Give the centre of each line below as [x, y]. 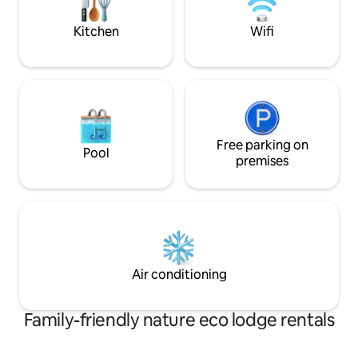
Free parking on [262, 145]
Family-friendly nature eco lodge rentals [179, 320]
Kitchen [96, 32]
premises [262, 161]
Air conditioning [179, 275]
